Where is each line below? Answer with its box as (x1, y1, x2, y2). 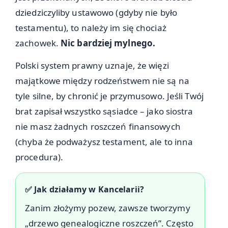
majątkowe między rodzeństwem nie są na (15, 75, 189, 87)
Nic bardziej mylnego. (61, 37, 156, 49)
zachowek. (15, 37, 61, 49)
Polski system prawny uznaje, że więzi (15, 60, 169, 72)
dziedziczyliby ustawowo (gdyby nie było (15, 6, 177, 18)
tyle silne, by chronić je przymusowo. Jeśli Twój (15, 90, 204, 102)
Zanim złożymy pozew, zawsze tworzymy (25, 202, 190, 214)
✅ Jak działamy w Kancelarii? (25, 183, 144, 195)
